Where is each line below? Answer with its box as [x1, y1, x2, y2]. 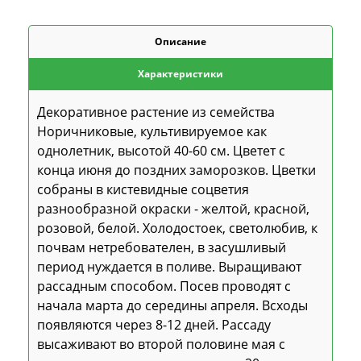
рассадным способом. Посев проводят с [37, 276, 291, 295]
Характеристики [138, 66, 223, 81]
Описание [155, 34, 206, 48]
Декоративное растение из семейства [37, 102, 275, 121]
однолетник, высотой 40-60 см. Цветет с [37, 141, 285, 160]
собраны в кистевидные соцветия [37, 180, 249, 198]
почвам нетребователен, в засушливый [37, 238, 286, 256]
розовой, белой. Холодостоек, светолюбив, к [37, 218, 317, 237]
